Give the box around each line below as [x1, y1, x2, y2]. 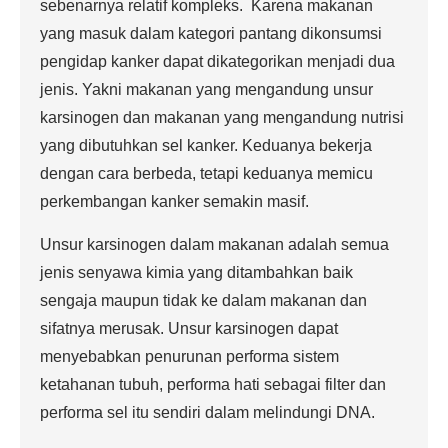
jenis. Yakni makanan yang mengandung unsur [40, 80, 373, 98]
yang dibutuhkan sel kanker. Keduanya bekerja [40, 136, 372, 154]
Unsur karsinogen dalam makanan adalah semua [40, 235, 389, 253]
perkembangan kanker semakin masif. [40, 192, 309, 210]
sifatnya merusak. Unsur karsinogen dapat [40, 319, 338, 337]
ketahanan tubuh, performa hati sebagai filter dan [40, 375, 386, 393]
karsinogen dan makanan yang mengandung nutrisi [40, 108, 404, 126]
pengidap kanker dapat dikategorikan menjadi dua [40, 52, 395, 70]
